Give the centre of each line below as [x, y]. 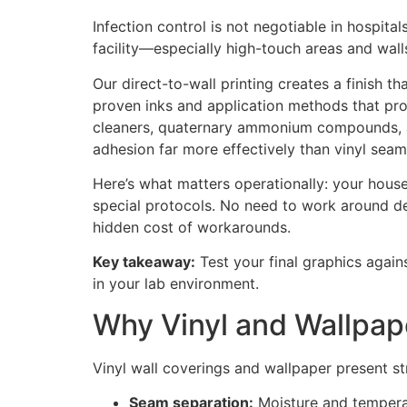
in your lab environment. [176, 284]
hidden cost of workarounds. [192, 227]
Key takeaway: [144, 262]
